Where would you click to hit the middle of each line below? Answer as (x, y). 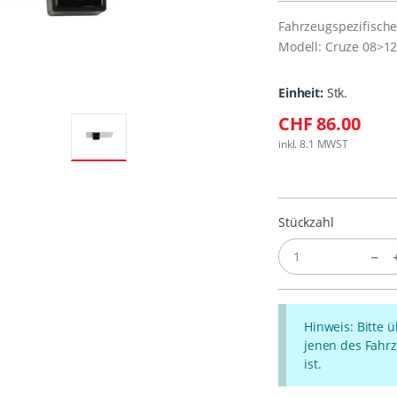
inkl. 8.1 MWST (313, 144)
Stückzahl (306, 222)
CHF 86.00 (319, 124)
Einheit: (301, 93)
